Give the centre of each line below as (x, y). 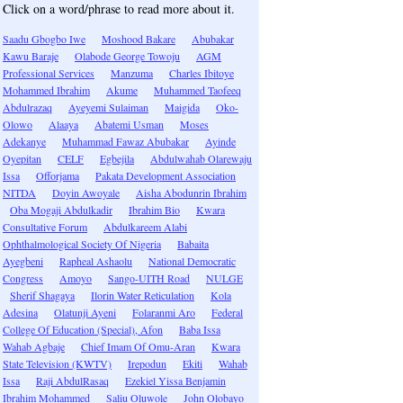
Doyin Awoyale (86, 193)
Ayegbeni (23, 261)
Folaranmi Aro (164, 312)
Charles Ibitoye (201, 73)
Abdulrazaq (27, 107)
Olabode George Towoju (127, 56)
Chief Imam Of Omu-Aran (138, 346)
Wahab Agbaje (34, 346)
